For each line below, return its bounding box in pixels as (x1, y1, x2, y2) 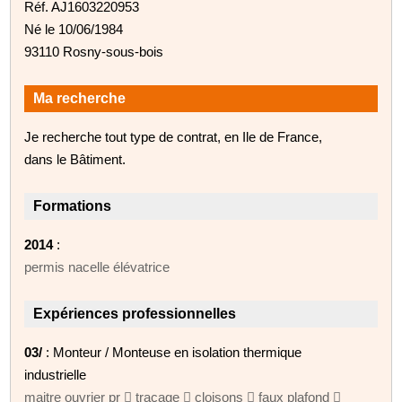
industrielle (24, 366, 87, 382)
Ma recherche (33, 90, 127, 106)
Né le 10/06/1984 (24, 21, 124, 37)
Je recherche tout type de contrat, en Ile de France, (24, 128, 323, 144)
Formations (33, 197, 112, 214)
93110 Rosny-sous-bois (24, 43, 164, 59)
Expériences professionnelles (33, 305, 237, 321)
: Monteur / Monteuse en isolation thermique (42, 344, 302, 360)
